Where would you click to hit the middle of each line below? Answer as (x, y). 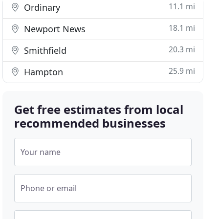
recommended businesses (90, 123)
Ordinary (41, 7)
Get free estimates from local (99, 109)
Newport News (54, 29)
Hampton (43, 72)
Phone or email (49, 188)
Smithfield (44, 50)
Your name (41, 152)
